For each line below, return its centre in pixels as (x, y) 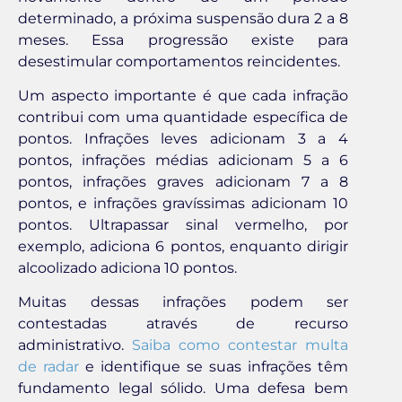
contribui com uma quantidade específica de (183, 117)
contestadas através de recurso (183, 324)
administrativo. (75, 345)
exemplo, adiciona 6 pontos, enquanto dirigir (183, 246)
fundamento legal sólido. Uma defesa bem (183, 389)
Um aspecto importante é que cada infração (183, 96)
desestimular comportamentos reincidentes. (179, 61)
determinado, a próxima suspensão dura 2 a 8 (183, 18)
